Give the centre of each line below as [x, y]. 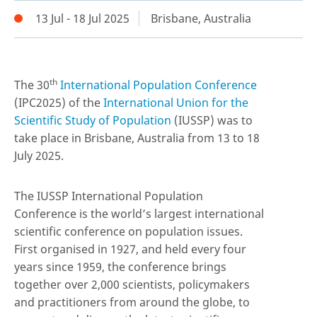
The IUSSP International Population [109, 196]
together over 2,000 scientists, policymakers [132, 284]
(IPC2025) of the [59, 102]
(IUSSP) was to [212, 120]
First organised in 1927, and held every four [130, 249]
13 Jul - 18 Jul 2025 [82, 18]
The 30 [32, 85]
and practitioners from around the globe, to [132, 302]
